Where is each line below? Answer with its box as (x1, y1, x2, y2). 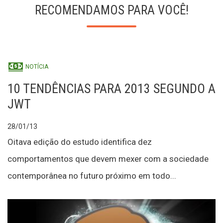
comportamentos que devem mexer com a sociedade (7, 154, 209, 164)
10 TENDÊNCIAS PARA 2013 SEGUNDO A (7, 81, 216, 96)
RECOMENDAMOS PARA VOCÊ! (34, 3, 189, 17)
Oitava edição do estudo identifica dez (7, 137, 152, 147)
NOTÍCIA (24, 63, 48, 71)
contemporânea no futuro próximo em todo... (7, 171, 176, 181)
